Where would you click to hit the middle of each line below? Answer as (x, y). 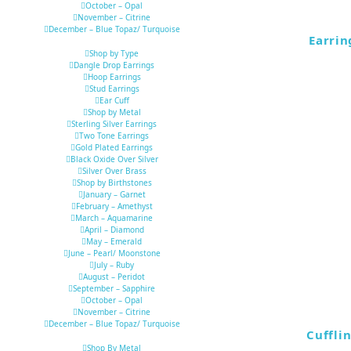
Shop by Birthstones (114, 183)
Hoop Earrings (114, 77)
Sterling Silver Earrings (114, 124)
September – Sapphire (114, 289)
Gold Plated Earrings (114, 148)
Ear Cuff (114, 101)
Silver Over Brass (114, 171)
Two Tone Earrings (114, 136)
